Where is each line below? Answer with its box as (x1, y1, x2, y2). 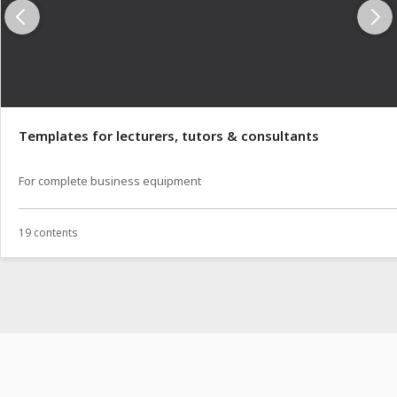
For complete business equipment (19, 172, 201, 189)
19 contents (19, 225, 78, 241)
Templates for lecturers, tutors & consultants (19, 126, 319, 144)
